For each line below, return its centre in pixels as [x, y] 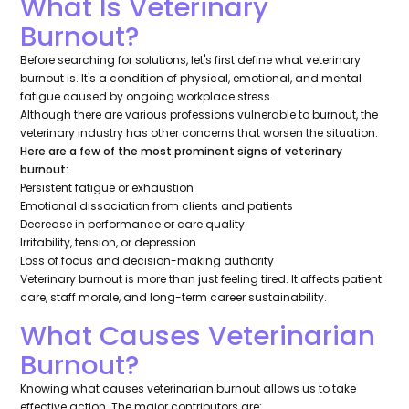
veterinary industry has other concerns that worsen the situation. [199, 133]
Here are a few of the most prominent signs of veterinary [182, 152]
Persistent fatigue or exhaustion [107, 188]
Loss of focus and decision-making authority [147, 261]
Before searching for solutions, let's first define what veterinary [191, 60]
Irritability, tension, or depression [109, 243]
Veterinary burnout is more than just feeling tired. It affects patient [201, 279]
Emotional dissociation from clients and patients [157, 206]
